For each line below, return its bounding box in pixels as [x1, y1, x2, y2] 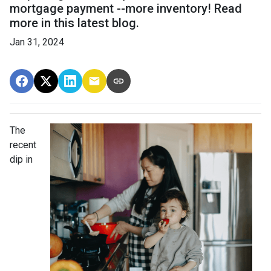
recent [10, 139, 36, 151]
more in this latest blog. [10, 15, 139, 30]
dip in [10, 153, 33, 165]
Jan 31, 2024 [10, 36, 64, 48]
